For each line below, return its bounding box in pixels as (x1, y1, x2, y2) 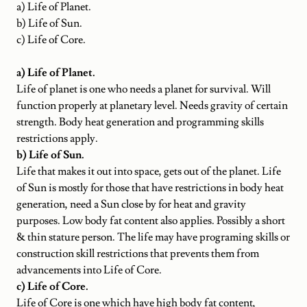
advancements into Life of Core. (16, 262, 162, 277)
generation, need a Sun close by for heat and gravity (16, 197, 246, 211)
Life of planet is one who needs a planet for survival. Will (16, 82, 271, 96)
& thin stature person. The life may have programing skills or (16, 230, 290, 244)
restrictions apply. (16, 131, 98, 145)
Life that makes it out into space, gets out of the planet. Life (16, 164, 281, 178)
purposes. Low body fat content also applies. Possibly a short (16, 213, 285, 228)
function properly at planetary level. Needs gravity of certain (16, 98, 288, 112)
